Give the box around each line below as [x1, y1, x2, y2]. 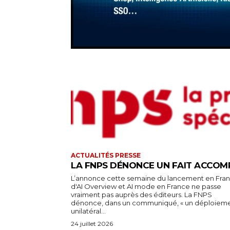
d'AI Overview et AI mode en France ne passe [71, 182, 221, 191]
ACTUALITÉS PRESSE [71, 151, 141, 160]
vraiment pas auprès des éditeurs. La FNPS [71, 190, 212, 199]
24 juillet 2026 [71, 220, 113, 228]
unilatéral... [71, 207, 106, 216]
